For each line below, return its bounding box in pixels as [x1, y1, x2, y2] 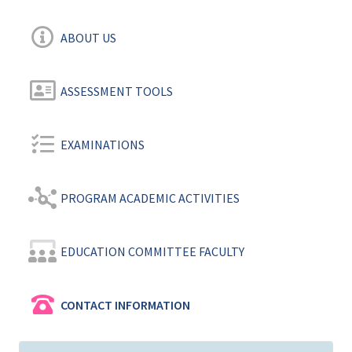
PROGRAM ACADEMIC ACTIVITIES [60, 190, 240, 207]
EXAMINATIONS [60, 137, 145, 153]
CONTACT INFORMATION [60, 297, 190, 313]
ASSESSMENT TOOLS [60, 83, 173, 100]
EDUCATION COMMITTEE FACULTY [60, 244, 244, 260]
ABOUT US [60, 30, 116, 46]
